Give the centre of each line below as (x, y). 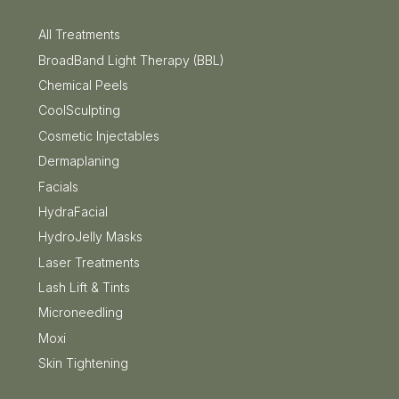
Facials (58, 186)
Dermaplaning (78, 161)
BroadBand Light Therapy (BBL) (131, 60)
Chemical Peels (83, 85)
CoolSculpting (79, 110)
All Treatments (79, 35)
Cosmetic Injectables (98, 135)
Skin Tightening (83, 363)
